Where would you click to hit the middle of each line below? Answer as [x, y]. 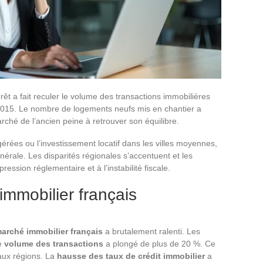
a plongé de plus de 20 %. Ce [159, 243]
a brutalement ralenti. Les [151, 231]
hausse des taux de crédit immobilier [131, 256]
